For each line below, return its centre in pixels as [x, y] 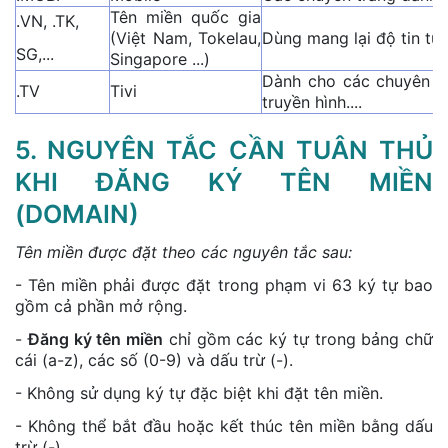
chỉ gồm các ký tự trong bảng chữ [298, 338]
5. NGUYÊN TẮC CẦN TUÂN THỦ [224, 149]
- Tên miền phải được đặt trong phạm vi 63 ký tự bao [224, 284]
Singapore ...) [160, 58]
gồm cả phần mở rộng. [101, 305]
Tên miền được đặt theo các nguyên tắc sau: [183, 251]
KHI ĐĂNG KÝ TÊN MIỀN [224, 181]
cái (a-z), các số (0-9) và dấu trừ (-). [154, 359]
